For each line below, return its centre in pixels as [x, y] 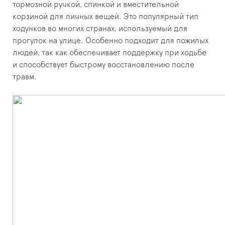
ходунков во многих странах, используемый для [100, 29]
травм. [25, 77]
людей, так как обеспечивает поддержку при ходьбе [109, 53]
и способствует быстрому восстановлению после [103, 65]
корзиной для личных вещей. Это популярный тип [105, 17]
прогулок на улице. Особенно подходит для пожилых [110, 41]
